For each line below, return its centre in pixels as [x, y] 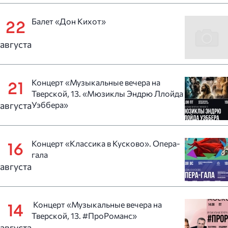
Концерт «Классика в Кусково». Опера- [106, 143]
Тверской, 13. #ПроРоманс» [84, 216]
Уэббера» [50, 105]
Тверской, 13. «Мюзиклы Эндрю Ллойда [107, 93]
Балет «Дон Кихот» [69, 21]
